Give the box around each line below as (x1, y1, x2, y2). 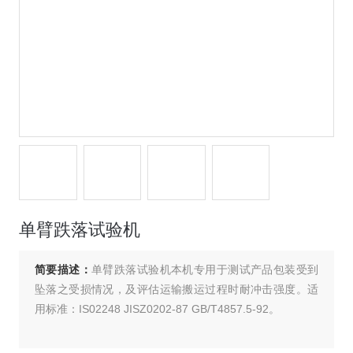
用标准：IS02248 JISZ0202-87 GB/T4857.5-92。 (34, 303, 280, 316)
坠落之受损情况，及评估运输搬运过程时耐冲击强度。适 (34, 283, 319, 296)
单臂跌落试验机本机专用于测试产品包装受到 (91, 263, 319, 277)
